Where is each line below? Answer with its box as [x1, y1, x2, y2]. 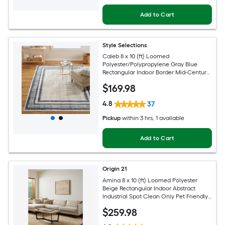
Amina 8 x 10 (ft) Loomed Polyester [102, 176, 198, 184]
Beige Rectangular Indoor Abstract [102, 184, 196, 192]
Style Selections [102, 41, 148, 49]
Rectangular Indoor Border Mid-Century [102, 69, 210, 76]
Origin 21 [102, 165, 128, 172]
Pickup [102, 114, 121, 122]
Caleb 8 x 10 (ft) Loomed [102, 53, 170, 60]
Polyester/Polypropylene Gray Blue [102, 61, 198, 68]
